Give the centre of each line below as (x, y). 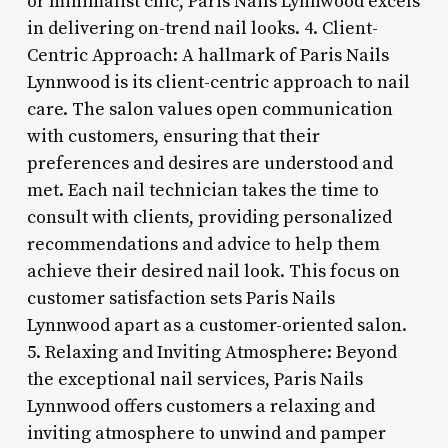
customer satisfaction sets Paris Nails (180, 298)
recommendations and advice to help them (203, 244)
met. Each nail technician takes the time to (202, 190)
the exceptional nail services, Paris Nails (194, 379)
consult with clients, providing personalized (209, 217)
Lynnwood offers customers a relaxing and (200, 406)
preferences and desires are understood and (209, 163)
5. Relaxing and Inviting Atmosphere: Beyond (211, 352)
